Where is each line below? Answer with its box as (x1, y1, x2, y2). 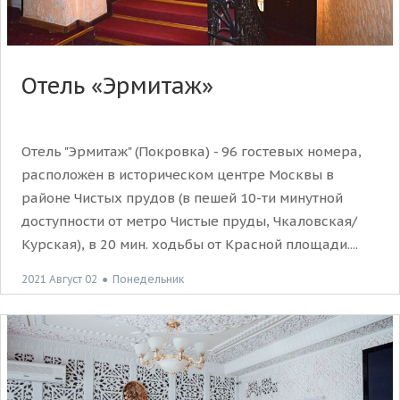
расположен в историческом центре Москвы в (21, 165, 334, 183)
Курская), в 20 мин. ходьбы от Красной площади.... (21, 235, 358, 253)
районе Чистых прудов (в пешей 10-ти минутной (21, 188, 343, 206)
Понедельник (112, 272, 184, 286)
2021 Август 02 (21, 271, 97, 286)
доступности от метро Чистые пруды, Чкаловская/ (21, 212, 357, 229)
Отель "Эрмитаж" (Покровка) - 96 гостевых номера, (21, 142, 362, 160)
